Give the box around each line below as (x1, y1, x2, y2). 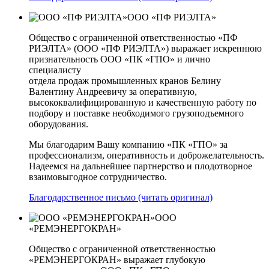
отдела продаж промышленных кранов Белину (29, 75, 221, 86)
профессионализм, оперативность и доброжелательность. (29, 150, 264, 160)
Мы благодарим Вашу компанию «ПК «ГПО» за (29, 139, 228, 150)
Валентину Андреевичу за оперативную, (29, 86, 197, 97)
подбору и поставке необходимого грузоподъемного (29, 107, 244, 118)
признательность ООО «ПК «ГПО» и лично (29, 53, 210, 64)
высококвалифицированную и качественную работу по (29, 97, 256, 107)
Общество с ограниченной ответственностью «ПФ (29, 32, 238, 43)
